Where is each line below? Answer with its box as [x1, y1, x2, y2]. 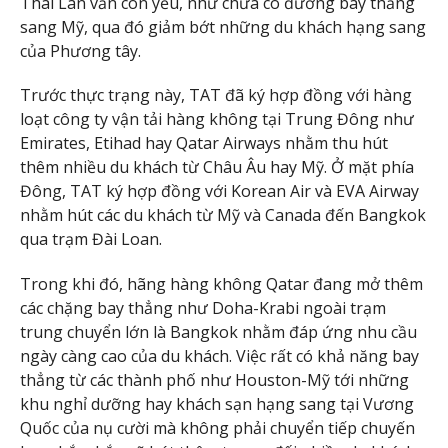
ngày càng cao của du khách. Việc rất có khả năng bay [20, 345, 419, 368]
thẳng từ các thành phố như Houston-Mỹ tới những [20, 369, 409, 392]
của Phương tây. [20, 39, 141, 62]
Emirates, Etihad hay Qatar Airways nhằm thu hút [20, 132, 388, 155]
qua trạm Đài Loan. [20, 228, 162, 251]
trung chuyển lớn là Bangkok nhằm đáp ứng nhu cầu [20, 321, 417, 344]
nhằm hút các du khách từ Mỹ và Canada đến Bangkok [20, 204, 426, 227]
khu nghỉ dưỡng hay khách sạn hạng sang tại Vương [20, 393, 414, 416]
